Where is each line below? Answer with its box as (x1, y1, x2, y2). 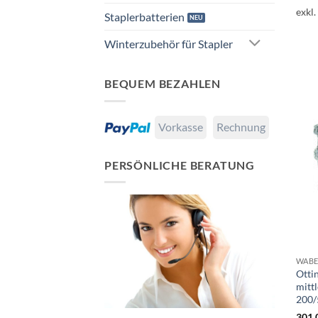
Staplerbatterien (104, 9, 185, 23)
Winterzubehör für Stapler (104, 37, 233, 51)
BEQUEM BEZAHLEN (104, 77, 221, 91)
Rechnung (216, 119, 265, 133)
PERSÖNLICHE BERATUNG (104, 158, 255, 172)
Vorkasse (158, 119, 203, 133)
